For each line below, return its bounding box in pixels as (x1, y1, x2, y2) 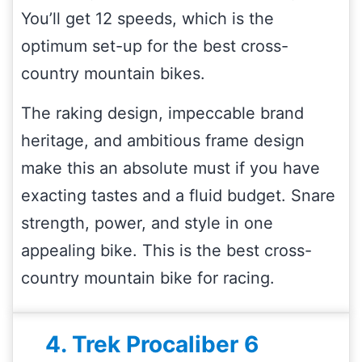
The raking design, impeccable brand (21, 103, 304, 123)
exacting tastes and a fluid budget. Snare (21, 185, 335, 205)
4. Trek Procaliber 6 (45, 330, 259, 358)
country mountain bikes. (21, 63, 205, 83)
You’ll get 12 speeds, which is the (21, 8, 274, 28)
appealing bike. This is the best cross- (21, 240, 312, 260)
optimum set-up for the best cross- (21, 36, 288, 56)
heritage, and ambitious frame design (21, 130, 305, 150)
